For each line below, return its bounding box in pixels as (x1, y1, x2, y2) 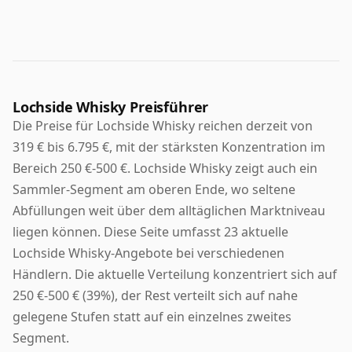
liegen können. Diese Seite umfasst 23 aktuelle (13, 222, 288, 240)
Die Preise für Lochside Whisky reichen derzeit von (13, 116, 313, 134)
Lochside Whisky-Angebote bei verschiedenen (13, 244, 284, 262)
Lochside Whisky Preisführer (13, 97, 209, 116)
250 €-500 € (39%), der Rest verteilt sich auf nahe (13, 286, 298, 304)
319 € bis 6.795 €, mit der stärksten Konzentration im (13, 137, 325, 156)
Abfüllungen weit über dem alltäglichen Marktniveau (13, 201, 325, 219)
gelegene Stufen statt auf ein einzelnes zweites (13, 307, 291, 325)
